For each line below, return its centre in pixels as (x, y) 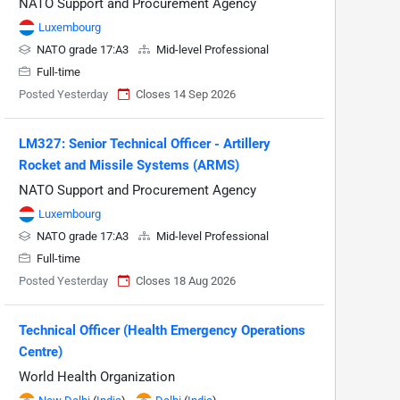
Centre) (41, 352)
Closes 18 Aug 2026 (186, 281)
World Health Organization (97, 377)
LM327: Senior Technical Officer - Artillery (145, 144)
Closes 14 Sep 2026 (186, 94)
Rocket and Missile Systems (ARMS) (129, 165)
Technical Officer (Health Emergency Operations (162, 330)
